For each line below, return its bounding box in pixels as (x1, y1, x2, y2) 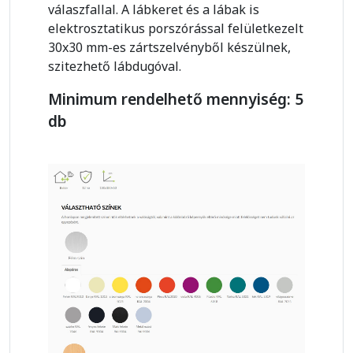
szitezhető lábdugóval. (48, 58, 181, 76)
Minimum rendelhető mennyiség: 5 (48, 88, 303, 110)
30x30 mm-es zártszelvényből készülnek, (48, 39, 291, 57)
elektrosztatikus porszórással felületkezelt (48, 20, 303, 38)
